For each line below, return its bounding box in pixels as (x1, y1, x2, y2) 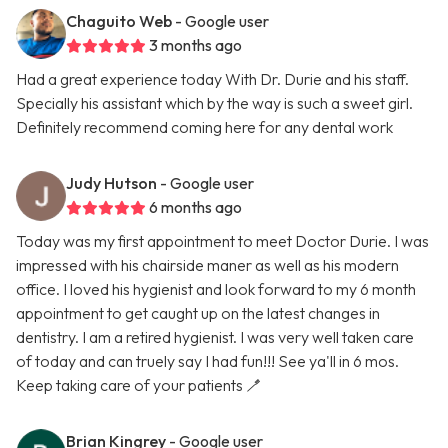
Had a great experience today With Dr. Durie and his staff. (16, 69, 409, 90)
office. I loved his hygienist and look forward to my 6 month (16, 279, 416, 300)
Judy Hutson (66, 173, 157, 194)
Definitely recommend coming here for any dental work (16, 117, 393, 138)
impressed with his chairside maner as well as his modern (16, 255, 399, 276)
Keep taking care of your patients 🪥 (16, 375, 262, 396)
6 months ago (149, 197, 242, 218)
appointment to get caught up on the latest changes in (16, 303, 380, 324)
